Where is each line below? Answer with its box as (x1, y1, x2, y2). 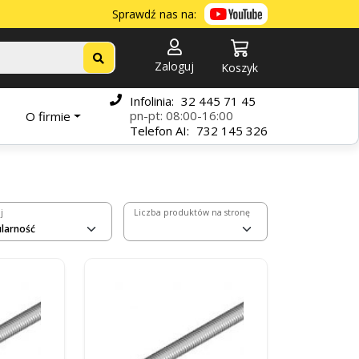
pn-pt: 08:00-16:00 (130, 107, 233, 124)
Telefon (130, 123, 172, 139)
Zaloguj (155, 58, 194, 75)
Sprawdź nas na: (112, 6, 196, 22)
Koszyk (221, 60, 258, 76)
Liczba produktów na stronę (134, 207, 250, 218)
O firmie (26, 107, 71, 124)
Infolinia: (130, 93, 177, 110)
